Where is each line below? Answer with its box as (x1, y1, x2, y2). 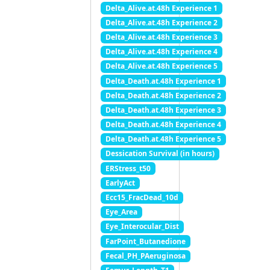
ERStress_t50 (105, 163, 151, 174)
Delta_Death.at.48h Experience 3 (105, 104, 221, 115)
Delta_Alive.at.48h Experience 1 (105, 2, 218, 13)
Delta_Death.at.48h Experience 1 (105, 75, 221, 86)
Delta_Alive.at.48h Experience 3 (105, 31, 218, 42)
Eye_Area (105, 207, 137, 218)
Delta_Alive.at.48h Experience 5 (105, 61, 218, 72)
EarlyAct (105, 177, 135, 188)
